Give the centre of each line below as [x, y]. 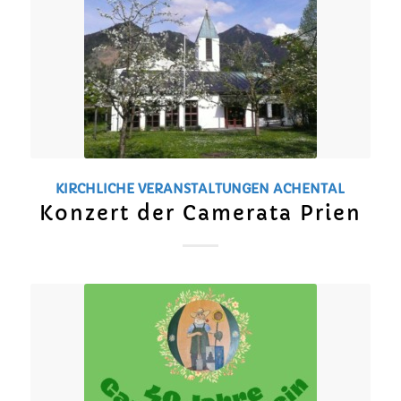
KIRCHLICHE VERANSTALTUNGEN [163, 189]
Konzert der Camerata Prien [200, 213]
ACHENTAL [309, 189]
